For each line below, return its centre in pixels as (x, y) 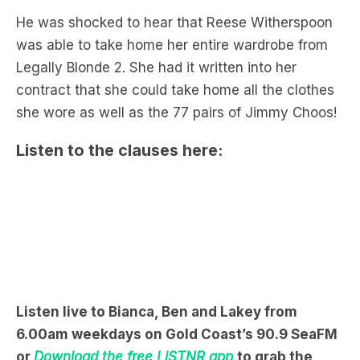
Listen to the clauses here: (120, 102)
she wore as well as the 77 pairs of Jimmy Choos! (176, 64)
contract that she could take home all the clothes (175, 42)
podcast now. (62, 331)
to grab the (275, 308)
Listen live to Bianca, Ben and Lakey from (157, 263)
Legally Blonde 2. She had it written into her (156, 19)
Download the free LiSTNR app (135, 308)
